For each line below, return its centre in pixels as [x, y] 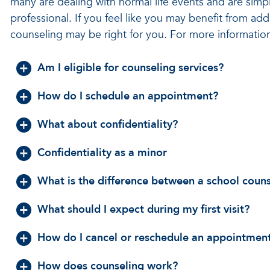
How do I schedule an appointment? [127, 96]
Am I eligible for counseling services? [130, 68]
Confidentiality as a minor [102, 153]
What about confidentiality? [107, 124]
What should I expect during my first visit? [143, 209]
